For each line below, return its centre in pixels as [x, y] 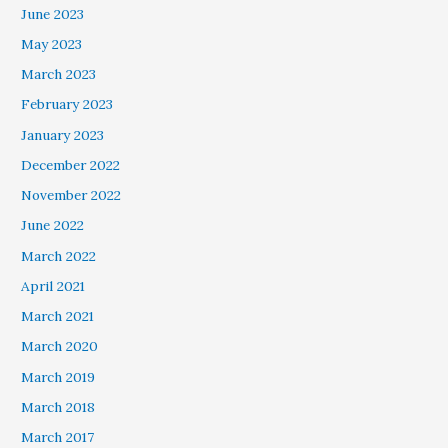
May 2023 [52, 43]
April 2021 [53, 285]
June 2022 [53, 225]
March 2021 [58, 316]
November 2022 [71, 195]
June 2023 [53, 13]
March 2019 [58, 376]
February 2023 [67, 104]
